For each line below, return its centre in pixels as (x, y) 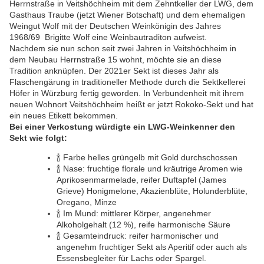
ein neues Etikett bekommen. (64, 116)
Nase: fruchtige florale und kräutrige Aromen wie (153, 169)
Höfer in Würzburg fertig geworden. (75, 93)
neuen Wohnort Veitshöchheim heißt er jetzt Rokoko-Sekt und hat (131, 105)
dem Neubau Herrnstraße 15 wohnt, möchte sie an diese (115, 60)
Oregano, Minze (87, 202)
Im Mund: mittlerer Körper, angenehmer (137, 214)
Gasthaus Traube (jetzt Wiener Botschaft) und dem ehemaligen (127, 15)
